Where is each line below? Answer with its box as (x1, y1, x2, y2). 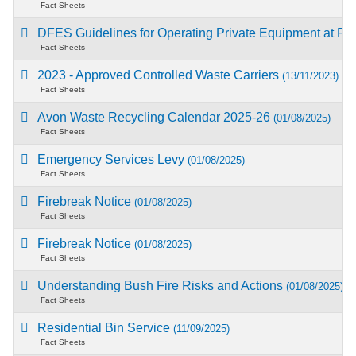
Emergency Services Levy (37, 152, 188, 166)
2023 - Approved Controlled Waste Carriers (37, 68, 283, 82)
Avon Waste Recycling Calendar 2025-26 (37, 110, 274, 124)
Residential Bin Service (37, 320, 174, 335)
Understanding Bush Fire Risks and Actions (37, 278, 287, 292)
